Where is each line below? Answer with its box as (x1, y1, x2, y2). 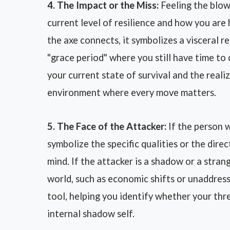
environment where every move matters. (47, 87, 216, 99)
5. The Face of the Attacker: (47, 121, 166, 132)
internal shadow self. (47, 208, 135, 220)
